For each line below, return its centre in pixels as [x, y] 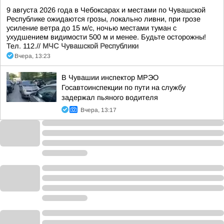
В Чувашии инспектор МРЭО [110, 77]
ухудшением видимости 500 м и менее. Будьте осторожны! [106, 37]
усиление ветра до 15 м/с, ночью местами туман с [91, 28]
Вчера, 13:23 [32, 56]
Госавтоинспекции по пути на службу [123, 87]
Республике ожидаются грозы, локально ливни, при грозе [103, 19]
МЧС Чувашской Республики [90, 46]
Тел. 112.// [24, 46]
